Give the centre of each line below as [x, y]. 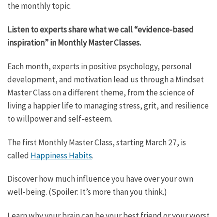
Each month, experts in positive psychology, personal [100, 66]
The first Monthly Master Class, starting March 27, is [97, 142]
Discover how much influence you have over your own [100, 179]
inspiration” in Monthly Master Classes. [74, 43]
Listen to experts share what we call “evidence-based [101, 30]
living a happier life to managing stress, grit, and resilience [108, 105]
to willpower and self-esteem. [60, 118]
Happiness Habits [61, 155]
